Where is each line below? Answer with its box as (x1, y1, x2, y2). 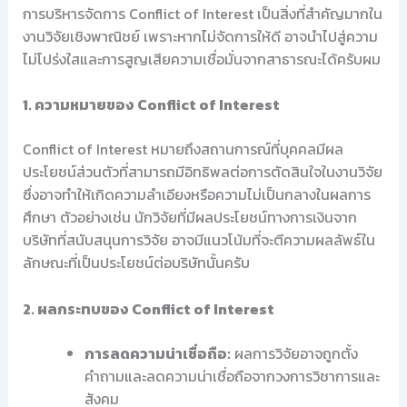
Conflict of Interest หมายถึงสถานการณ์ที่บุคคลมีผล (22, 138, 343, 161)
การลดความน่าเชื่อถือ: (84, 342, 231, 364)
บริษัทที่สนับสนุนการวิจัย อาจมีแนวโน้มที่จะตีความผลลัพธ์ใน (22, 229, 375, 252)
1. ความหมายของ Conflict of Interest (22, 94, 280, 116)
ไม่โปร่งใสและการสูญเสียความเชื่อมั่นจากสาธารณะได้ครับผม (22, 47, 381, 70)
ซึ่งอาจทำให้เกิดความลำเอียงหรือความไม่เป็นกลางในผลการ (22, 184, 371, 206)
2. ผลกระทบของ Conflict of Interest (22, 297, 274, 320)
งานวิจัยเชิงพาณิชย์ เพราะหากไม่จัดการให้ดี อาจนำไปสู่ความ (22, 25, 378, 47)
